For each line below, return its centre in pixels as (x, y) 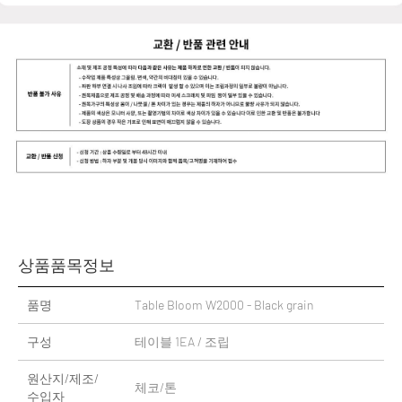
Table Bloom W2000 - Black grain (224, 305)
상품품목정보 (66, 265)
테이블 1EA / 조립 (182, 342)
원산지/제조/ (63, 379)
